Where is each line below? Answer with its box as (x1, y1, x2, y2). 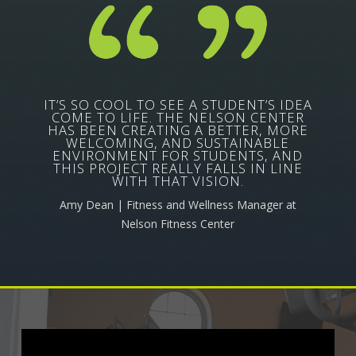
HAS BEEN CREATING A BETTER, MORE (47, 121, 308, 140)
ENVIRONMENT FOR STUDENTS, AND (52, 146, 304, 165)
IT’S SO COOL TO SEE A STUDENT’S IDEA (43, 95, 312, 114)
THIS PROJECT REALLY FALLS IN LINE (52, 159, 303, 178)
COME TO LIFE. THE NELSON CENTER (51, 108, 304, 127)
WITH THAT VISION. (111, 172, 244, 191)
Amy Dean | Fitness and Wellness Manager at (59, 197, 296, 213)
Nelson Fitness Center (121, 216, 235, 232)
